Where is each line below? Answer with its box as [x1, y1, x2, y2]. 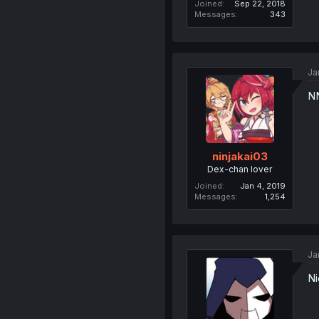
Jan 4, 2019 [239, 180, 286, 191]
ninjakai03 [211, 149, 268, 163]
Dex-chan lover [207, 163, 273, 174]
